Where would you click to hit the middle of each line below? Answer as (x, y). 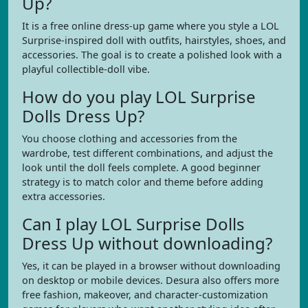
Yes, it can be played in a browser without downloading (151, 266)
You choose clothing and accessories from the (130, 139)
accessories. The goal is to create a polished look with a (152, 55)
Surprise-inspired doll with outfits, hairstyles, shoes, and (154, 40)
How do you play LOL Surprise (139, 97)
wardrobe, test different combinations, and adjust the (147, 153)
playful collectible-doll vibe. (86, 69)
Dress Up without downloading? (147, 243)
